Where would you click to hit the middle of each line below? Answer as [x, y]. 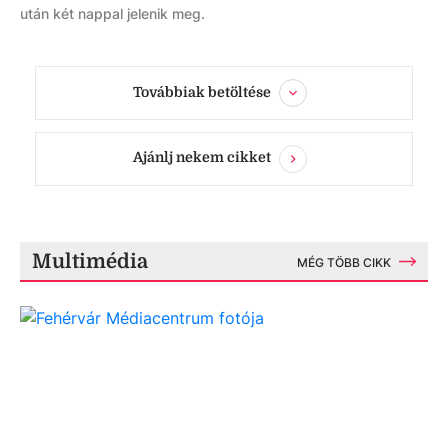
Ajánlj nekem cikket [202, 157]
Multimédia [90, 261]
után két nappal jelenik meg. [112, 13]
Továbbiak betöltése [202, 91]
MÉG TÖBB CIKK [344, 262]
